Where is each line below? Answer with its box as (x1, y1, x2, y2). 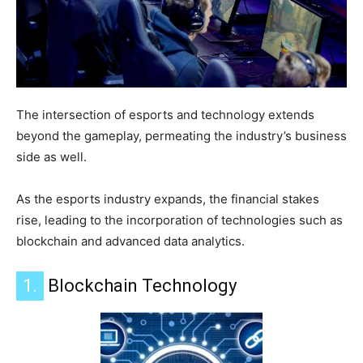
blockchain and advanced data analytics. (16, 233, 245, 250)
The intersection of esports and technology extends (16, 107, 314, 123)
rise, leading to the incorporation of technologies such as (16, 212, 343, 228)
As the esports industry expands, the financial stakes (16, 191, 319, 207)
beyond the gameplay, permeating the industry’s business (16, 128, 347, 144)
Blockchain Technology (44, 275, 237, 297)
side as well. (16, 149, 87, 165)
